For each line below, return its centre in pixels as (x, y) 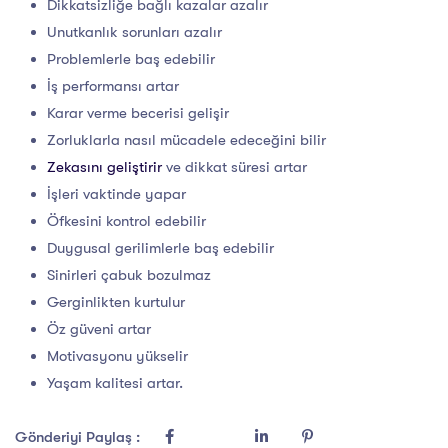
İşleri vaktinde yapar (116, 194)
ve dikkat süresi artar (234, 167)
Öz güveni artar (99, 329)
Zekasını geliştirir (104, 167)
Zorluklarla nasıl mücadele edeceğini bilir (186, 140)
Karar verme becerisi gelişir (138, 113)
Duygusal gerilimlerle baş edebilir (160, 248)
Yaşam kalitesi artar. (115, 383)
